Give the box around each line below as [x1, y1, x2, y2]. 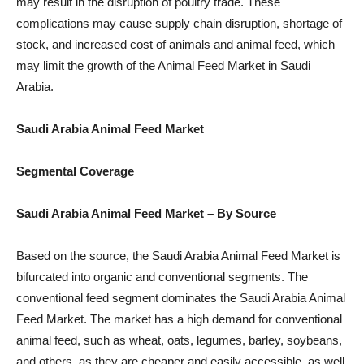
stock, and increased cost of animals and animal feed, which [16, 37, 335, 51]
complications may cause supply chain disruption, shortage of [16, 15, 342, 30]
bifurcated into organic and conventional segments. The [16, 269, 308, 284]
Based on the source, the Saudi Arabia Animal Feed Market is [16, 248, 340, 262]
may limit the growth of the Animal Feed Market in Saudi [16, 58, 310, 72]
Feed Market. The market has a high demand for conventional [16, 311, 342, 326]
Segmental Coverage [16, 163, 134, 178]
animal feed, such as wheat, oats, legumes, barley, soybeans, [16, 332, 342, 347]
